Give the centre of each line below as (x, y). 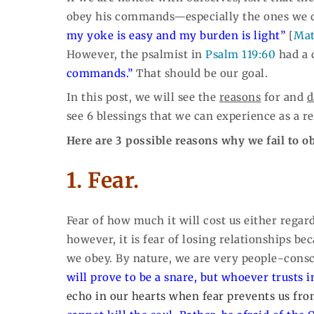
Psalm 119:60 (241, 54)
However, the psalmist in (136, 54)
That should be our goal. (200, 73)
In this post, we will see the (143, 97)
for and (284, 97)
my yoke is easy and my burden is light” (176, 35)
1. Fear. (103, 180)
